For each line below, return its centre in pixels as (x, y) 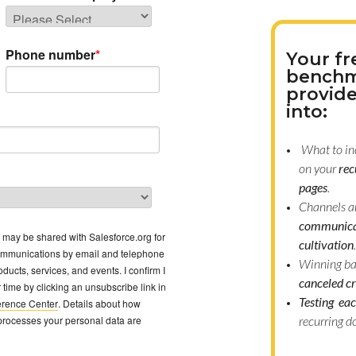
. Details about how (99, 303)
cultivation (326, 244)
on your (319, 168)
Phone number (50, 54)
